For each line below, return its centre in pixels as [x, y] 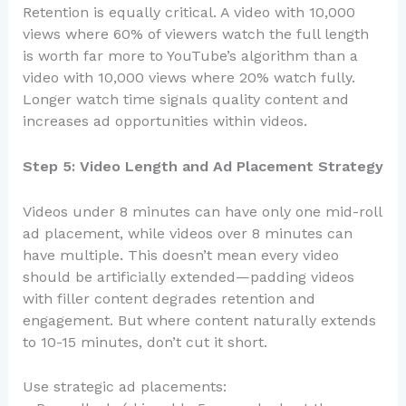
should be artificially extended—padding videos [188, 276]
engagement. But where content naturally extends [199, 320]
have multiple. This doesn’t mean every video [180, 255]
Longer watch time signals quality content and [185, 100]
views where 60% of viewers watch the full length [195, 34]
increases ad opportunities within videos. [164, 121]
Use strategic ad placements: [124, 387]
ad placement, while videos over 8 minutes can [187, 233]
